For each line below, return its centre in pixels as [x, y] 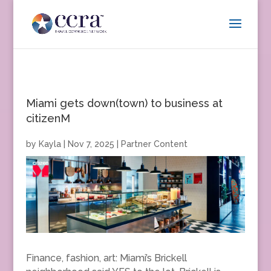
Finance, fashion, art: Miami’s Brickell [106, 258]
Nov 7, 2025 [91, 144]
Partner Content [154, 144]
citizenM [48, 118]
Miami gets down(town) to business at [124, 103]
